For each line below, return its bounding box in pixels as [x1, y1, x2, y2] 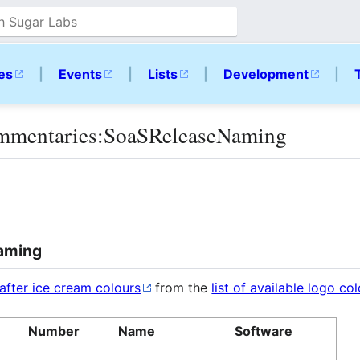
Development [223, 66, 309, 82]
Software [235, 322, 293, 339]
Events [59, 66, 103, 82]
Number [28, 322, 80, 339]
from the [151, 279, 212, 296]
